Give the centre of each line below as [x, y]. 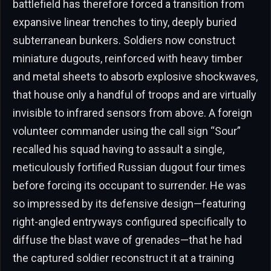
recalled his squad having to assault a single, [119, 149]
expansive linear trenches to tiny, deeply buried [125, 22]
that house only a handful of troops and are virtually [135, 95]
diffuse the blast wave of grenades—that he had [127, 240]
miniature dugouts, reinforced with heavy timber [128, 59]
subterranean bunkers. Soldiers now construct [124, 41]
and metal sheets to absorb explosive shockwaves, [135, 77]
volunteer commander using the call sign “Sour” [127, 131]
